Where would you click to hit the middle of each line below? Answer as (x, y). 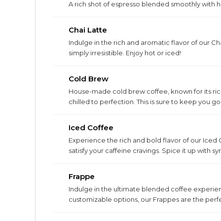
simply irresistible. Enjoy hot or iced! (125, 53)
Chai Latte (88, 30)
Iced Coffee (91, 128)
